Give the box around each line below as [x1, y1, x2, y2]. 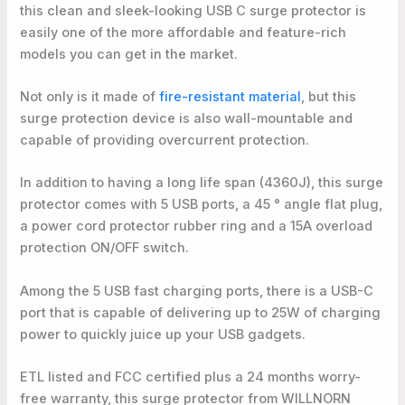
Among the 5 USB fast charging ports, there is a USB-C [20, 282, 374, 299]
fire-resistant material [159, 88, 302, 105]
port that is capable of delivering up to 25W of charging [20, 304, 381, 321]
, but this [301, 88, 357, 105]
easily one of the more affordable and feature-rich [20, 24, 347, 41]
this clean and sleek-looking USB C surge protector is [20, 2, 367, 19]
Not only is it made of [20, 88, 160, 105]
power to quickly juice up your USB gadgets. [20, 325, 306, 343]
